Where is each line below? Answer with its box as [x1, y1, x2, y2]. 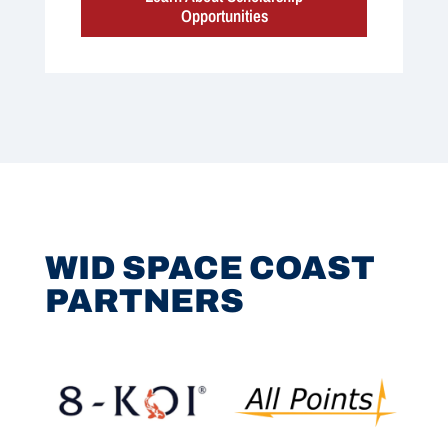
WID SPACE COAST [44, 250, 375, 287]
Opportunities [180, 4, 268, 28]
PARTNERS [44, 283, 244, 320]
